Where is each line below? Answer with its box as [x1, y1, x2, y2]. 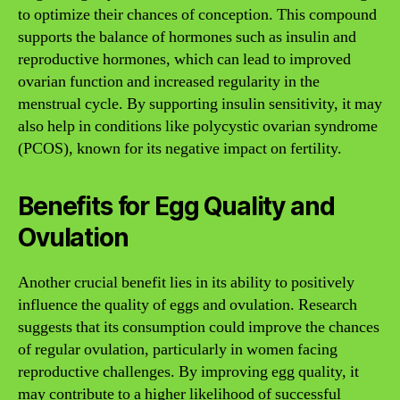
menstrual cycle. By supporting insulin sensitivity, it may [18, 93, 382, 114]
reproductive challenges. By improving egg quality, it [18, 361, 359, 382]
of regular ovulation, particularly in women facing [18, 338, 337, 360]
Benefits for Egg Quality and [18, 190, 335, 221]
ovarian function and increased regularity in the [18, 71, 320, 92]
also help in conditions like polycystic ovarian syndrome [18, 115, 378, 137]
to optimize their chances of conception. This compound [18, 4, 377, 25]
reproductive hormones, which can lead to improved [18, 48, 351, 70]
